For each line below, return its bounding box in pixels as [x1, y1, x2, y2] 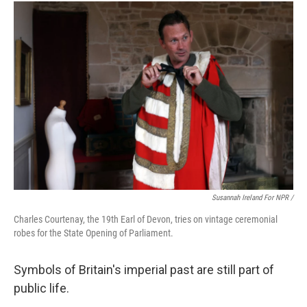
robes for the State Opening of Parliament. [14, 228, 173, 239]
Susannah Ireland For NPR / [212, 193, 293, 203]
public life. [14, 281, 69, 296]
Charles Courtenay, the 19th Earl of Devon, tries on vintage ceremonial [14, 214, 278, 225]
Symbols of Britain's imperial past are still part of [14, 262, 274, 278]
